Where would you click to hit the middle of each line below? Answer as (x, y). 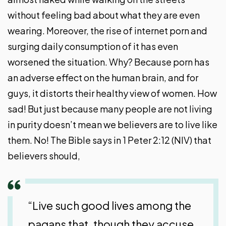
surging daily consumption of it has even (93, 46)
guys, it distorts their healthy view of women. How (112, 93)
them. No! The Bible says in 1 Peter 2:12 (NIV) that (109, 140)
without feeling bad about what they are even (104, 15)
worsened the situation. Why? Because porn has (108, 62)
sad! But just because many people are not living (110, 109)
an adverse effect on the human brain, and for (103, 78)
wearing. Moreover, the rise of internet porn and (107, 31)
